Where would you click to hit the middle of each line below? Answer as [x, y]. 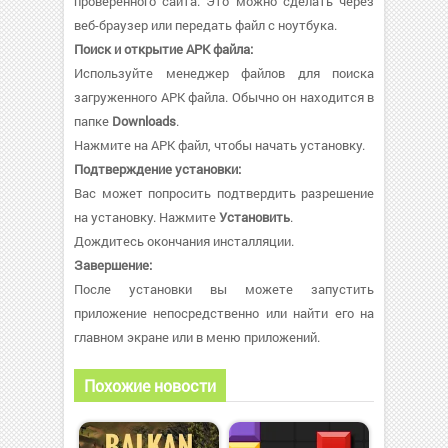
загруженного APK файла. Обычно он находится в [224, 96]
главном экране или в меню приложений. [197, 336]
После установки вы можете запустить [224, 288]
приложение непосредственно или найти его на [224, 312]
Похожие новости [150, 385]
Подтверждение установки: [157, 168]
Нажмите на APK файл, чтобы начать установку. [219, 144]
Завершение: [113, 264]
